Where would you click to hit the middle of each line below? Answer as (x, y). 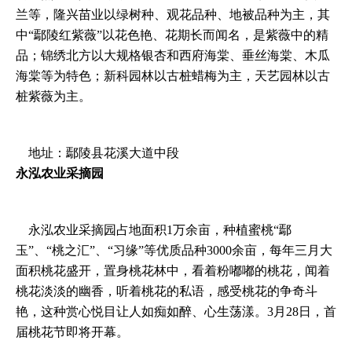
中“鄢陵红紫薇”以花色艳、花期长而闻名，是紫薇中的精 (172, 35)
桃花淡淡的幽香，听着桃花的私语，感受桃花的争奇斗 (167, 291)
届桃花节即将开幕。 (72, 332)
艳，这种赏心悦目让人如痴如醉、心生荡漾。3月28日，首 (176, 311)
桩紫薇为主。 (53, 96)
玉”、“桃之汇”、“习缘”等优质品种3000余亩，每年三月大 (174, 250)
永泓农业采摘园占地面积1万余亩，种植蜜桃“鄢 (154, 229)
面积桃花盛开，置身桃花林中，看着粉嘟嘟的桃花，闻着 (173, 270)
